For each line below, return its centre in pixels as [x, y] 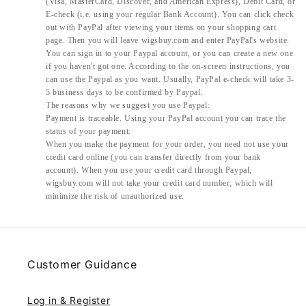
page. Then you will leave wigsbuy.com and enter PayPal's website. [168, 41]
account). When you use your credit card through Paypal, [149, 170]
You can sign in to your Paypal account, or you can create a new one [170, 54]
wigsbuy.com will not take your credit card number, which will [159, 183]
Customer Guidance [82, 265]
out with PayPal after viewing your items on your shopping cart [161, 28]
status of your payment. [88, 131]
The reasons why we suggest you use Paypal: [128, 106]
